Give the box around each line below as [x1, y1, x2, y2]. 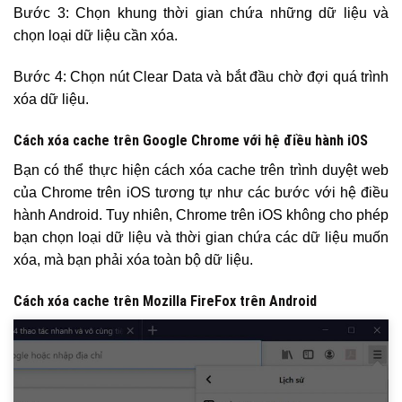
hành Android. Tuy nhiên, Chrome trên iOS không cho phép [13, 207, 389, 223]
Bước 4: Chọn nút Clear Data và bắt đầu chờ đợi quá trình [13, 69, 389, 85]
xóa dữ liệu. [13, 92, 89, 108]
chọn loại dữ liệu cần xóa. [13, 28, 178, 44]
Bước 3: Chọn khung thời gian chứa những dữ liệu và [13, 5, 389, 22]
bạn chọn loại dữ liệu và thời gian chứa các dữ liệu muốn [13, 230, 389, 246]
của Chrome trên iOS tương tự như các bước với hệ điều [13, 185, 389, 201]
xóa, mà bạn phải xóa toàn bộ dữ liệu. [13, 252, 253, 268]
